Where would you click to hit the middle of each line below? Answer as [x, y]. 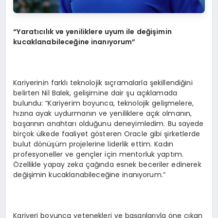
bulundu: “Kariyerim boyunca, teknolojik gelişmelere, [104, 103]
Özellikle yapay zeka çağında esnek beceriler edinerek [107, 165]
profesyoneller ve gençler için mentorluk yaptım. [99, 154]
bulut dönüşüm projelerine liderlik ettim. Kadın [93, 144]
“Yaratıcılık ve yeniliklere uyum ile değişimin [92, 32]
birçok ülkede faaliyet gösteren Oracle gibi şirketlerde [107, 134]
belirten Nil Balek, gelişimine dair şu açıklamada [95, 93]
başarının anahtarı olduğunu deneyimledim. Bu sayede [109, 124]
